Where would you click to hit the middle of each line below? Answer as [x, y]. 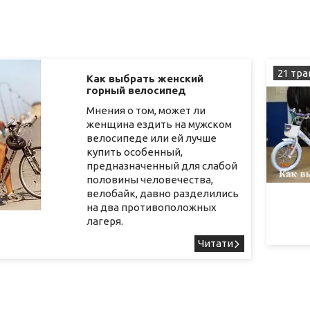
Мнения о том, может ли [146, 110]
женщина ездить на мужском [159, 124]
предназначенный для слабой [162, 165]
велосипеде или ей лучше [152, 138]
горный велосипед [137, 90]
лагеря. [105, 221]
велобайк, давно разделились [163, 193]
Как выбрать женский [145, 78]
